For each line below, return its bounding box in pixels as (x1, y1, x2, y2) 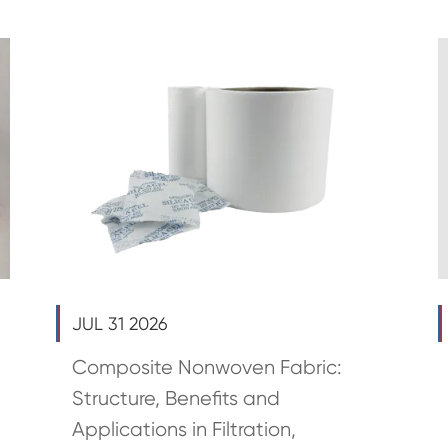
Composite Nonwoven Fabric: (71, 355, 342, 379)
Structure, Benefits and (71, 386, 280, 410)
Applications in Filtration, (71, 417, 296, 441)
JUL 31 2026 (71, 312, 168, 334)
